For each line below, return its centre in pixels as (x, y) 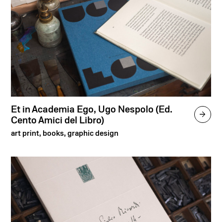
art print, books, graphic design (65, 133)
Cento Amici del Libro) (58, 120)
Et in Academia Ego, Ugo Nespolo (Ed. (92, 109)
